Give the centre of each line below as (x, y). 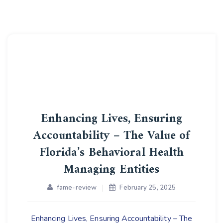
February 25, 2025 (148, 188)
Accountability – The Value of (111, 136)
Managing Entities (111, 170)
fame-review (77, 188)
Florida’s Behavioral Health (111, 153)
